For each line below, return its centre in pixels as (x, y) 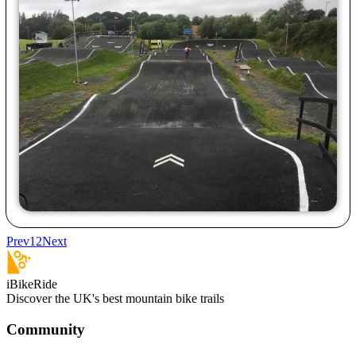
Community (46, 329)
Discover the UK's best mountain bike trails (115, 299)
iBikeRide (32, 284)
